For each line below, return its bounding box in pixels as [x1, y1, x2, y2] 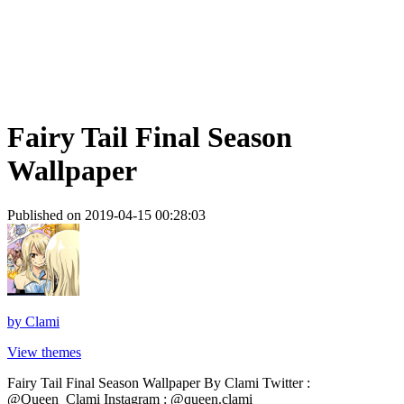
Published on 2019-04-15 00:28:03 [7, 207, 206, 223]
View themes [7, 344, 81, 360]
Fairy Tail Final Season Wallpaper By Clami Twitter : [7, 374, 310, 390]
